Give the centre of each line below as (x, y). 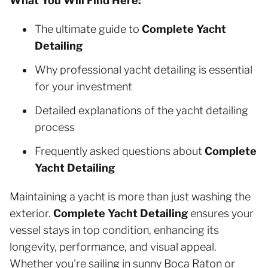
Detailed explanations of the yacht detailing (141, 110)
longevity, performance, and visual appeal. (113, 246)
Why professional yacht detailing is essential (144, 69)
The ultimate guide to (88, 29)
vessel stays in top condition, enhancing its (114, 230)
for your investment (83, 86)
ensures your (221, 213)
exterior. (31, 213)
